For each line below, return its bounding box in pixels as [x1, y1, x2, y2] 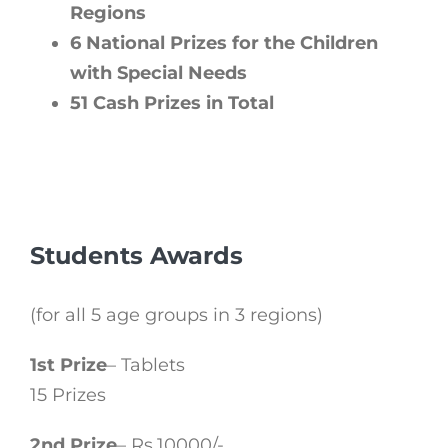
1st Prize [30, 353, 107, 376]
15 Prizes [30, 383, 106, 406]
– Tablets [107, 353, 185, 376]
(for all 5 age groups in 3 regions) [30, 303, 323, 326]
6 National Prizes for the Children [70, 31, 378, 54]
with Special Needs [70, 61, 247, 84]
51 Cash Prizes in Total [70, 91, 274, 114]
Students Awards [30, 240, 243, 270]
